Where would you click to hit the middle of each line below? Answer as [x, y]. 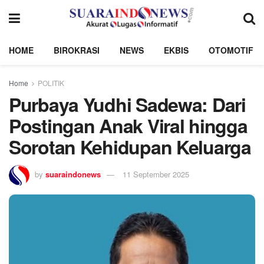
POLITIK [51, 83]
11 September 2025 [156, 174]
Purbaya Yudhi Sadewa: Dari [127, 104]
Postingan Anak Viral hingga [128, 126]
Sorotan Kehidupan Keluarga [130, 147]
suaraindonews [73, 174]
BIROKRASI [77, 50]
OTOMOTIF [231, 50]
